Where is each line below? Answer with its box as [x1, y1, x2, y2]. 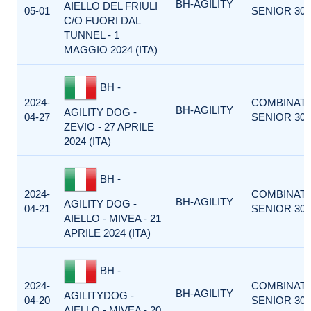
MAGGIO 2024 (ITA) [64, 44, 158, 56]
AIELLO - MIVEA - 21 [64, 212, 161, 224]
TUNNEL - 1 [64, 29, 119, 41]
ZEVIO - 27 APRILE [64, 121, 154, 133]
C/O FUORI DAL [64, 15, 140, 26]
